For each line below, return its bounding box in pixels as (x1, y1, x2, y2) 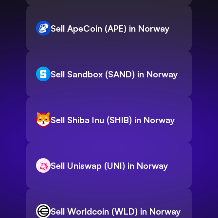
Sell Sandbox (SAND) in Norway (51, 69, 178, 80)
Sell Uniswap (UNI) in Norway (51, 160, 168, 171)
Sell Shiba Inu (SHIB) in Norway (51, 114, 175, 126)
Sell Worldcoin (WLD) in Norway (51, 206, 181, 217)
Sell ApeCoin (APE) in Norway (51, 23, 170, 34)
